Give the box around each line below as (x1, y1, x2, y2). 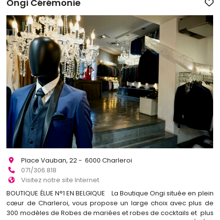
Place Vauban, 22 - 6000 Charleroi (21, 156, 133, 165)
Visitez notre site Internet (21, 175, 100, 185)
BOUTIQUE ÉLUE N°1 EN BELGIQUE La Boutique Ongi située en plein (6, 188, 214, 198)
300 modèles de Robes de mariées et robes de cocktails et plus (6, 208, 214, 218)
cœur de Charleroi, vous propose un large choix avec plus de (6, 198, 214, 208)
